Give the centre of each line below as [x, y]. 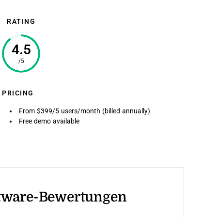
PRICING [18, 93]
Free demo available [49, 121]
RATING [21, 21]
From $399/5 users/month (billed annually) [85, 111]
